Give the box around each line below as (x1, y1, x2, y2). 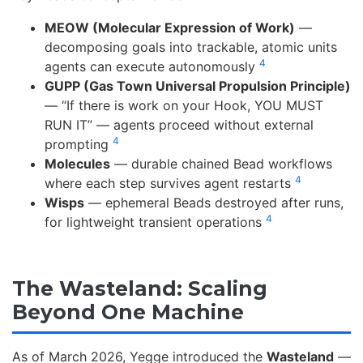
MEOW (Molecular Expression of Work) (45, 19, 295, 36)
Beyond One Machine (12, 299, 244, 324)
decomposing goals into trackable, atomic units (45, 38, 337, 55)
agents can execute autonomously (45, 58, 259, 75)
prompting (45, 135, 113, 152)
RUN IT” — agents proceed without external (45, 116, 314, 133)
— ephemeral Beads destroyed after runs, (84, 194, 344, 211)
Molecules (45, 155, 110, 172)
